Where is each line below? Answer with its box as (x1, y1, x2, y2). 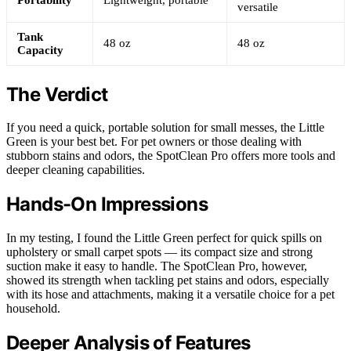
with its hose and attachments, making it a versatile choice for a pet (6, 288, 335, 302)
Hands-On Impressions (6, 193, 208, 216)
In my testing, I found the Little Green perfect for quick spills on (6, 231, 322, 245)
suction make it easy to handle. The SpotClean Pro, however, (6, 259, 307, 273)
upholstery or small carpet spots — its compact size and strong (6, 245, 313, 259)
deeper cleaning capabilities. (6, 163, 145, 177)
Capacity (17, 43, 63, 56)
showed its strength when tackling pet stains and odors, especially (6, 273, 329, 288)
